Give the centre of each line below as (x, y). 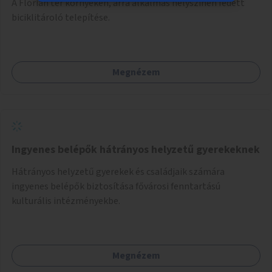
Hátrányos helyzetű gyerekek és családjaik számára (118, 172)
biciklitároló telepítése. (61, 17)
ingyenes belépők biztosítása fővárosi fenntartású (116, 186)
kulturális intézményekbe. (66, 201)
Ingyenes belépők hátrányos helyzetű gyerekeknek (136, 149)
